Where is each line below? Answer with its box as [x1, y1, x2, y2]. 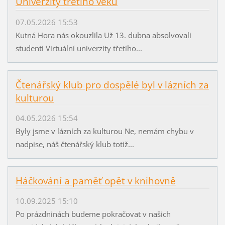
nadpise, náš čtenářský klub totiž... [15, 139, 134, 149]
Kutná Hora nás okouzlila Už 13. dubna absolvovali [15, 30, 191, 40]
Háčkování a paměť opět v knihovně [15, 174, 176, 187]
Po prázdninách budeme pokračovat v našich [15, 208, 171, 219]
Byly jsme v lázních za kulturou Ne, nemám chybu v [15, 126, 194, 136]
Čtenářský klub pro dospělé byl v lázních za [15, 78, 209, 91]
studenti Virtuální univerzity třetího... [15, 43, 142, 53]
